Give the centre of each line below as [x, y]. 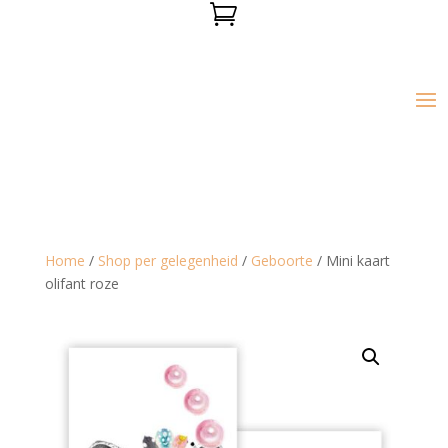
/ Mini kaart [351, 260]
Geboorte [281, 260]
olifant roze [81, 283]
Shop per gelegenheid [167, 260]
